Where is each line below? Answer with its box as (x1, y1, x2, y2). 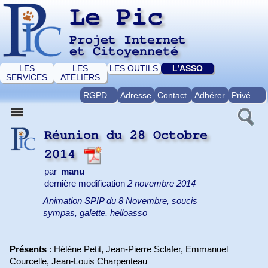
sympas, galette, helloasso (43, 208, 148, 218)
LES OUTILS (109, 63, 159, 73)
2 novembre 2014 (127, 179, 196, 188)
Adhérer (194, 90, 225, 100)
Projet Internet (69, 33, 186, 46)
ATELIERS (60, 72, 100, 82)
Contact (157, 90, 187, 100)
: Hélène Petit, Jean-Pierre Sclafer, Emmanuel (47, 245, 229, 255)
